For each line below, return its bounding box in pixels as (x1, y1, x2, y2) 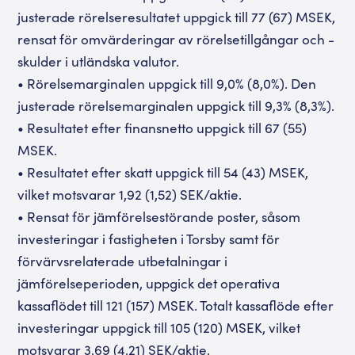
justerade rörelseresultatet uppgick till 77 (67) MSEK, (17, 6, 336, 26)
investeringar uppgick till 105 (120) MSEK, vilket (17, 317, 301, 337)
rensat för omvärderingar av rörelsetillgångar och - (17, 29, 335, 48)
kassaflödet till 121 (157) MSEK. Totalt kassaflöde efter (17, 295, 334, 315)
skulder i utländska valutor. (17, 51, 180, 71)
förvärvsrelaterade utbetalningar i (17, 250, 228, 270)
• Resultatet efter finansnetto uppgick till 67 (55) (17, 117, 307, 137)
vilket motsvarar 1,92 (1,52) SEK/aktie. (17, 184, 242, 204)
